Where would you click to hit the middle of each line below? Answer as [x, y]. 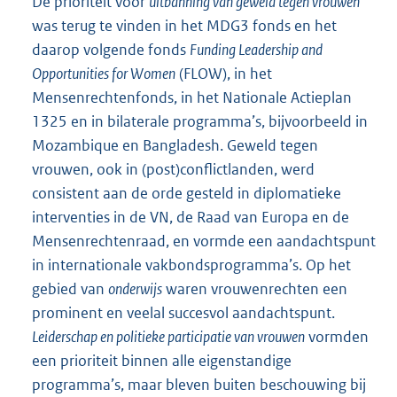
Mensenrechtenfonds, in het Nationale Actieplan [192, 98]
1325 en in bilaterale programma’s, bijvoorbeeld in [200, 122]
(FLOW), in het [224, 74]
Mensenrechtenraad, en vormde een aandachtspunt [204, 241]
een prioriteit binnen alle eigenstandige [162, 361]
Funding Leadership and [256, 50]
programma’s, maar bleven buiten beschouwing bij [199, 385]
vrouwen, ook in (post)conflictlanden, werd [173, 170]
